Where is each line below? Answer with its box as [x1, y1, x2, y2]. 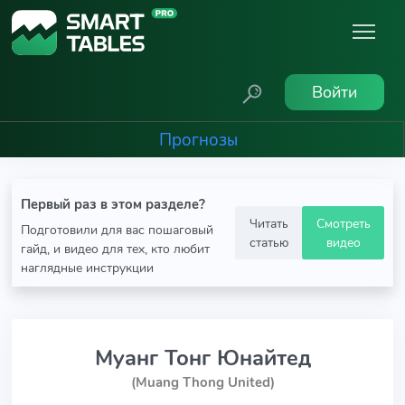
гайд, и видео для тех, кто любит [21, 240, 210, 258]
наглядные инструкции [21, 259, 154, 277]
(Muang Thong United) [130, 373, 275, 391]
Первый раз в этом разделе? [21, 195, 205, 213]
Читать [249, 213, 288, 232]
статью [249, 232, 288, 251]
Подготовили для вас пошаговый [21, 221, 213, 239]
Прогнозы [158, 127, 238, 152]
